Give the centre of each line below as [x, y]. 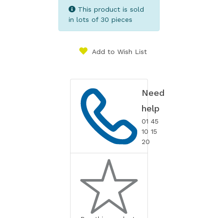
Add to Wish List [119, 52]
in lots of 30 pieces [100, 20]
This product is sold [110, 9]
